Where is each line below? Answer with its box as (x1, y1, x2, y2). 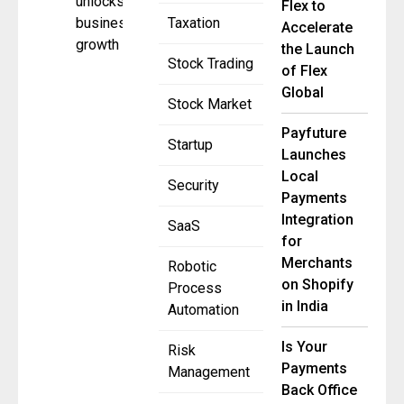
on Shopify (281, 276, 353, 294)
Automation (168, 301, 239, 319)
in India (281, 298, 328, 316)
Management (168, 363, 250, 381)
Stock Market (168, 96, 252, 114)
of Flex (281, 62, 327, 80)
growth (76, 36, 119, 54)
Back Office (281, 381, 357, 399)
